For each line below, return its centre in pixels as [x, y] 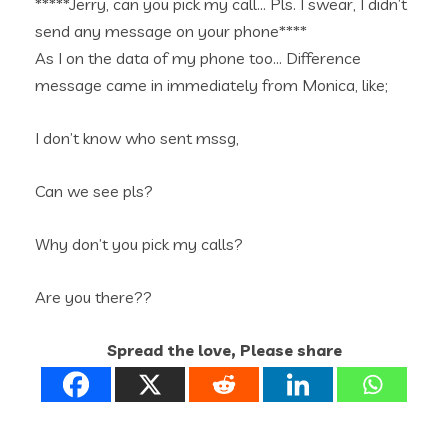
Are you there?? [93, 297]
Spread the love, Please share [224, 350]
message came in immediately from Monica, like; [211, 85]
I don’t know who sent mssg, [137, 138]
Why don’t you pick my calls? [139, 244]
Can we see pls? [94, 191]
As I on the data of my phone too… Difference [198, 58]
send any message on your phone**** [171, 31]
